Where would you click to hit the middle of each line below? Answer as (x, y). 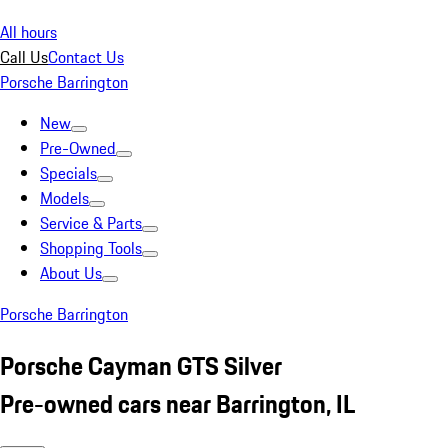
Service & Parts (91, 223)
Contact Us (86, 57)
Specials (68, 173)
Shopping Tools (91, 248)
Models (64, 198)
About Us (71, 273)
